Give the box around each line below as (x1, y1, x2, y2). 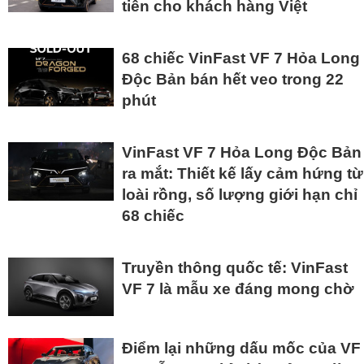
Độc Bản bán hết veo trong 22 (122, 70, 344, 88)
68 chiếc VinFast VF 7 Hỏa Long (122, 49, 360, 67)
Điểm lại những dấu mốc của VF (122, 340, 361, 357)
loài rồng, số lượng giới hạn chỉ (122, 185, 357, 203)
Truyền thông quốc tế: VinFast (122, 258, 348, 276)
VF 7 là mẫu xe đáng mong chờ (122, 279, 354, 297)
